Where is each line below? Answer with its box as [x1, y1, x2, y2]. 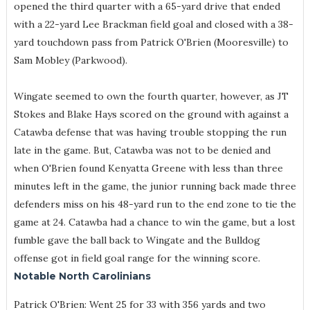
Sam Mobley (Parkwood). [13, 54, 127, 67]
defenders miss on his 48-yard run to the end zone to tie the [13, 198, 296, 211]
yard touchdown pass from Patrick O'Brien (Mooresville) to [13, 36, 289, 49]
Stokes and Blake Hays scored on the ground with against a [13, 108, 289, 121]
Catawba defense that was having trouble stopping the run [13, 126, 286, 139]
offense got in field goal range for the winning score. [13, 252, 260, 265]
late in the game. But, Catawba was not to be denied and [13, 144, 271, 157]
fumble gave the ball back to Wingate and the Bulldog [13, 234, 260, 247]
